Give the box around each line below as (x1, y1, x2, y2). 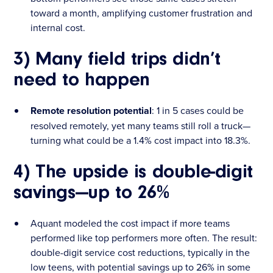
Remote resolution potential (30, 103, 152, 118)
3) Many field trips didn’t (13, 49, 221, 69)
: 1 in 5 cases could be (152, 103, 244, 117)
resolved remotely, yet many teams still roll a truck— (30, 118, 251, 132)
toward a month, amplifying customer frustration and (30, 5, 253, 19)
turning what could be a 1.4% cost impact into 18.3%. (30, 133, 251, 147)
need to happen (13, 70, 150, 90)
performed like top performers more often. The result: (30, 230, 258, 244)
